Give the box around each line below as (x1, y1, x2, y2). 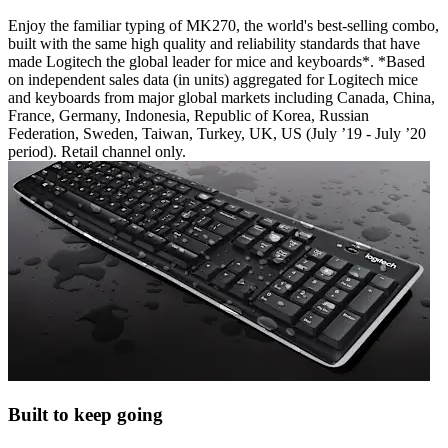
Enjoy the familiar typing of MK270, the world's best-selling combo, (8, 17, 439, 35)
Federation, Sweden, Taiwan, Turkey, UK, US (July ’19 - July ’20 (8, 125, 426, 143)
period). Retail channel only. (8, 143, 186, 161)
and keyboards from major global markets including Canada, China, (8, 89, 435, 107)
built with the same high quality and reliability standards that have (8, 35, 420, 53)
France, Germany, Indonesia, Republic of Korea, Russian (8, 107, 369, 125)
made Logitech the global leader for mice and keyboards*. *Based (8, 53, 425, 71)
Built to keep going (8, 403, 163, 425)
